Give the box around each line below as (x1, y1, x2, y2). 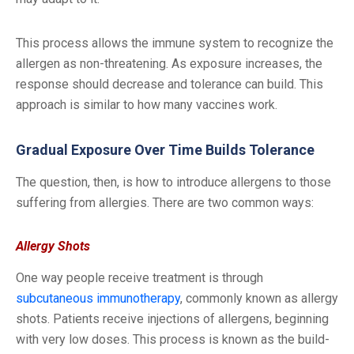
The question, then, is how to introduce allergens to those (16, 174, 331, 190)
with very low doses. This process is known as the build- (16, 331, 330, 347)
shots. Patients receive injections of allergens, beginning (16, 311, 329, 326)
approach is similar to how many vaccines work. (16, 96, 284, 112)
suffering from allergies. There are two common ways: (16, 194, 317, 210)
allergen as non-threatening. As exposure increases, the (16, 55, 322, 71)
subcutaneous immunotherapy (16, 290, 180, 306)
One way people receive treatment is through (16, 269, 263, 285)
